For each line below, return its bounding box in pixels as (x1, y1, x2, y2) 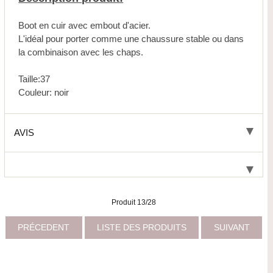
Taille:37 (18, 74, 51, 85)
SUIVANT (211, 222, 252, 232)
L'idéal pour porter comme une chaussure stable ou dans (18, 34, 244, 44)
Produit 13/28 (112, 197, 157, 207)
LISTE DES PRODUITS (94, 222, 190, 232)
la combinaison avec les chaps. (18, 47, 144, 58)
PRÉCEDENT (15, 222, 73, 232)
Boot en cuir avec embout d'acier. (18, 20, 151, 31)
